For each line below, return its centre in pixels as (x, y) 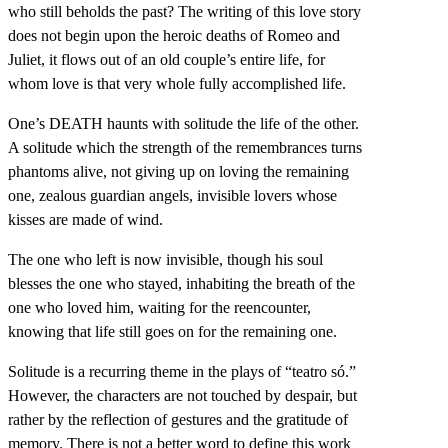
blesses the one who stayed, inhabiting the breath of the (181, 283)
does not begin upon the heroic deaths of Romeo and (174, 35)
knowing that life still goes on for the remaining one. (172, 331)
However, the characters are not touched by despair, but (182, 395)
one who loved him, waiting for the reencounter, (159, 307)
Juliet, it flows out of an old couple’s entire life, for (166, 59)
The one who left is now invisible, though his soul (165, 259)
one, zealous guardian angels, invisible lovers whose (172, 195)
